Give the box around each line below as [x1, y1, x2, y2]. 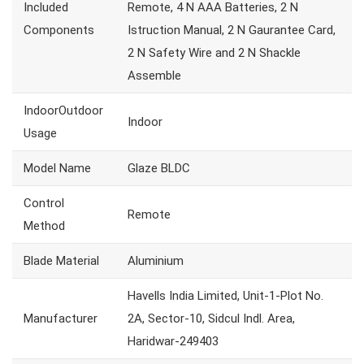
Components [24, 23, 94, 38]
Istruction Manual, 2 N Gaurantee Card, [128, 23, 336, 38]
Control [24, 196, 64, 211]
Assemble [128, 68, 181, 84]
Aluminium [128, 253, 184, 269]
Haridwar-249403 [128, 334, 219, 349]
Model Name [24, 161, 91, 176]
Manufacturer [24, 311, 97, 327]
